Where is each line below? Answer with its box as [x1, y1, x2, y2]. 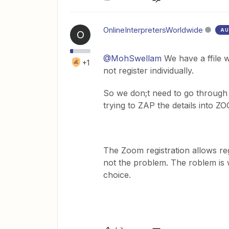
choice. [103, 170, 133, 180]
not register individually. [103, 65, 194, 76]
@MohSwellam [103, 53, 162, 63]
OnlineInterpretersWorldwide [103, 25, 203, 35]
